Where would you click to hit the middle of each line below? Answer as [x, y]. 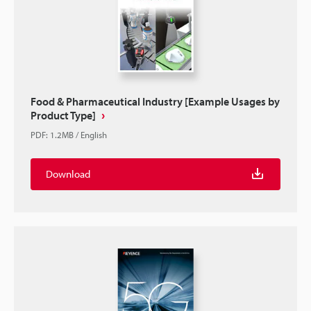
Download [68, 174]
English [94, 135]
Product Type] [63, 115]
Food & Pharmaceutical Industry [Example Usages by [155, 101]
